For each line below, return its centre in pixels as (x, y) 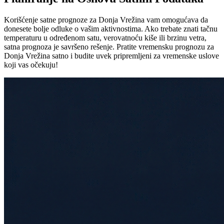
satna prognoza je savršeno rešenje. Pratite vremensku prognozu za (109, 47)
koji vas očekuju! (31, 65)
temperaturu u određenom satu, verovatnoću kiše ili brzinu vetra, (105, 38)
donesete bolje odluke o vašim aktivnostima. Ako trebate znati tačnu (111, 29)
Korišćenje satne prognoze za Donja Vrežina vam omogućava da (106, 20)
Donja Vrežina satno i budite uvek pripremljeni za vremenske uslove (111, 56)
